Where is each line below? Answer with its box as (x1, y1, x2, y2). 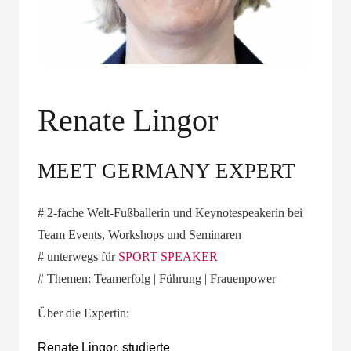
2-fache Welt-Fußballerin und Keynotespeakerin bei (47, 206, 302, 219)
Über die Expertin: (38, 306, 129, 320)
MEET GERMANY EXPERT (38, 159, 295, 183)
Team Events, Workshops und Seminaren (38, 228, 241, 241)
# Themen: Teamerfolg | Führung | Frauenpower (38, 272, 276, 285)
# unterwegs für (38, 250, 118, 263)
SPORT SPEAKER (118, 250, 218, 263)
